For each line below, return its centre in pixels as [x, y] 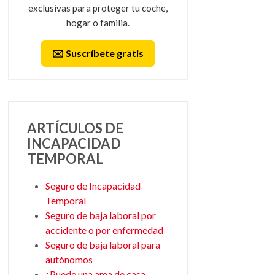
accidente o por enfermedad [104, 230]
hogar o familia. [98, 22]
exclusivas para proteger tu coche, [98, 8]
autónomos [69, 259]
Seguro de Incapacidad [93, 185]
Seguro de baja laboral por [100, 215]
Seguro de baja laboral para [103, 244]
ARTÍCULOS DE [75, 128]
